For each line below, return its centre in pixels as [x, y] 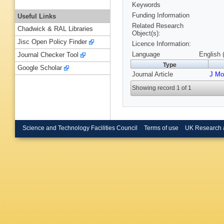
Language [146, 54]
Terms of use [161, 128]
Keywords [146, 5]
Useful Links [37, 16]
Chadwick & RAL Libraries [55, 29]
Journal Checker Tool [48, 55]
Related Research [158, 26]
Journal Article [152, 74]
